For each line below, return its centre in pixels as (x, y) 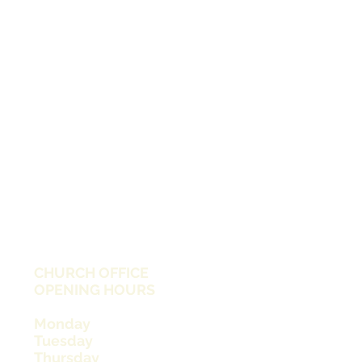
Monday (62, 324)
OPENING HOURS (95, 290)
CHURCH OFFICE (91, 273)
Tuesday (63, 341)
